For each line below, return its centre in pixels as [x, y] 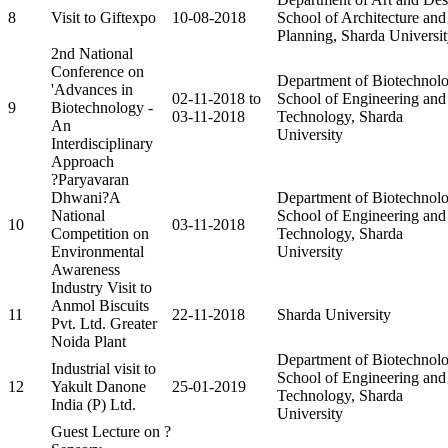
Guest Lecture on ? [111, 431]
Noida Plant [88, 341]
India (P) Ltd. [93, 404]
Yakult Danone [98, 386]
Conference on [97, 71]
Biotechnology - [102, 107]
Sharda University [334, 314]
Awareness [85, 269]
